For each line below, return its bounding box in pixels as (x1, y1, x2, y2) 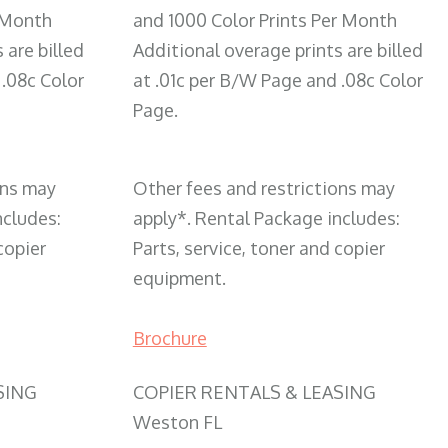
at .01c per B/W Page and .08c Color (132, 68, 423, 91)
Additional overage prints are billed (132, 38, 423, 61)
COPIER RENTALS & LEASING (132, 380, 376, 403)
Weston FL (132, 410, 222, 433)
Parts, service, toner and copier (132, 236, 385, 259)
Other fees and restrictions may (132, 176, 395, 199)
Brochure (132, 326, 207, 349)
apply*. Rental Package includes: (132, 206, 400, 229)
